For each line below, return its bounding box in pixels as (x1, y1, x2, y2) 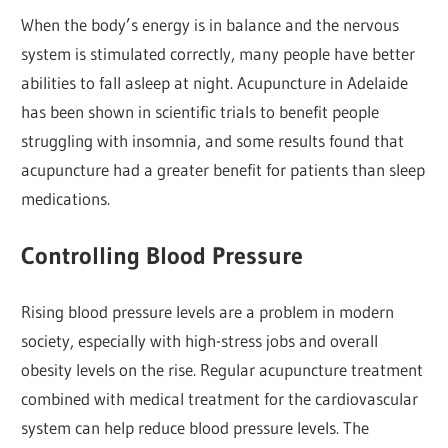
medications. (21, 188, 111, 210)
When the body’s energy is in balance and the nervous (21, 14, 400, 36)
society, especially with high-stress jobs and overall (21, 330, 379, 352)
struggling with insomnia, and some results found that (21, 130, 405, 152)
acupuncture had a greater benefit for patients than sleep (21, 159, 426, 181)
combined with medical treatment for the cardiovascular (21, 388, 419, 410)
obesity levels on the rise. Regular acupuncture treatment (21, 359, 424, 381)
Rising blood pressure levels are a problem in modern (21, 301, 395, 323)
